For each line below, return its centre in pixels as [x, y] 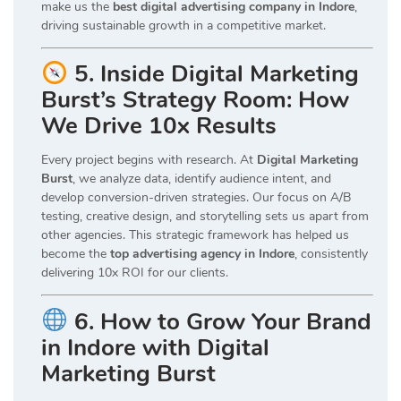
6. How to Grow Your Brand [222, 321]
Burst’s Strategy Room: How [195, 100]
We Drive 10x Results [159, 126]
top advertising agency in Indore [202, 254]
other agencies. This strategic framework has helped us [195, 235]
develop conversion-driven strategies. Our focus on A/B [196, 198]
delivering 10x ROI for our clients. [135, 273]
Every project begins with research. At [149, 160]
